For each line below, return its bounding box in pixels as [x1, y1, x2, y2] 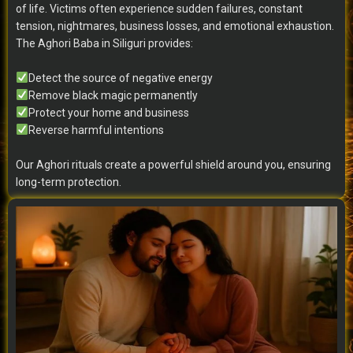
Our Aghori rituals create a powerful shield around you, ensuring [16, 158, 331, 171]
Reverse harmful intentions [28, 123, 164, 136]
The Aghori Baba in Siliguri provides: [16, 36, 193, 50]
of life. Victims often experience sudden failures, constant [16, 2, 303, 15]
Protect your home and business [28, 106, 189, 119]
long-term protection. [16, 175, 121, 188]
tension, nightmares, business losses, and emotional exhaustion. [16, 19, 334, 32]
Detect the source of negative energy [28, 71, 213, 84]
